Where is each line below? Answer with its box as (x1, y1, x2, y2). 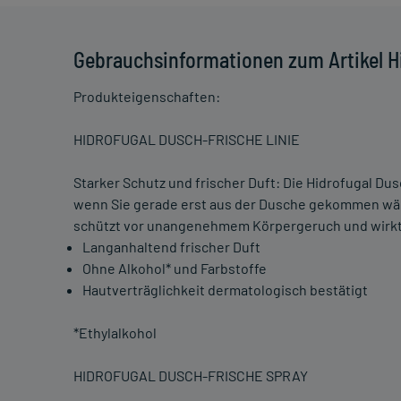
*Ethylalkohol (73, 324, 157, 342)
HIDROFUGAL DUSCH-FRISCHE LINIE (73, 131, 300, 149)
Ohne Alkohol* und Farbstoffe (82, 260, 267, 277)
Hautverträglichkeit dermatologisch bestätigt (82, 281, 368, 299)
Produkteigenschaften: (73, 88, 220, 106)
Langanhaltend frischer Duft (82, 238, 260, 256)
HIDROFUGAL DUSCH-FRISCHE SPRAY (73, 367, 308, 385)
